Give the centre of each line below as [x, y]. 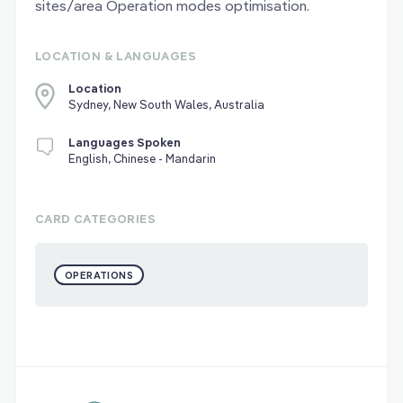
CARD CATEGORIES [95, 219]
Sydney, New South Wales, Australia [166, 105]
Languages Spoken [125, 143]
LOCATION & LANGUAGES [116, 56]
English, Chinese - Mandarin [142, 159]
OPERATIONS [99, 276]
